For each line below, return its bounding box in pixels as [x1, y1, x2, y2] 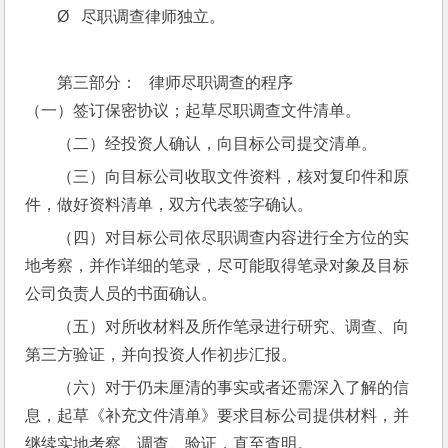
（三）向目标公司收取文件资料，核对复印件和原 [57, 168, 410, 185]
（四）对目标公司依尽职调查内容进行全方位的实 [57, 229, 410, 246]
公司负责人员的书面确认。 [25, 285, 218, 302]
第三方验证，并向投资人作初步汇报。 [25, 346, 298, 363]
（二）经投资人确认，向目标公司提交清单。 [57, 135, 378, 152]
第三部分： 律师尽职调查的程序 [57, 74, 294, 91]
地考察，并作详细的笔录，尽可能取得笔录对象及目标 [25, 257, 410, 274]
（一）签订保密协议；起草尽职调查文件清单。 [25, 102, 362, 119]
